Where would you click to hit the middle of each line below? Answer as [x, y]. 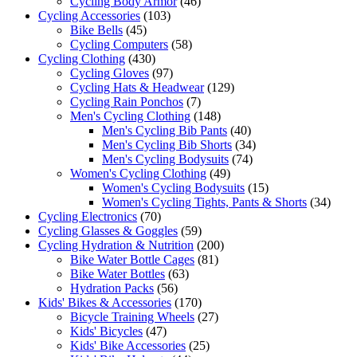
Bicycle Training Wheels [132, 317]
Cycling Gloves [110, 73]
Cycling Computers [119, 45]
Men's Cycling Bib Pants [165, 131]
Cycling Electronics [88, 217]
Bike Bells [96, 30]
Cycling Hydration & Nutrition [116, 245]
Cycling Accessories [89, 16]
